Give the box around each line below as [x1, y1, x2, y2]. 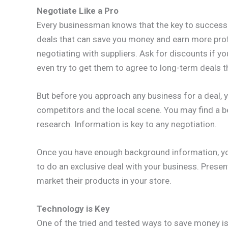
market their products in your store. [37, 176, 172, 186]
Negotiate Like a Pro [37, 5, 119, 16]
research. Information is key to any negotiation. [37, 119, 217, 129]
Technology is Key [37, 204, 110, 214]
